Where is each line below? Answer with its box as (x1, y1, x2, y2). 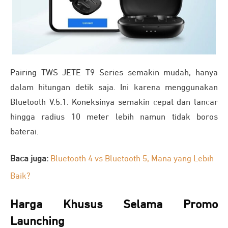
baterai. (10, 128, 39, 137)
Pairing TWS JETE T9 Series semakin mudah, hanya (10, 69, 218, 78)
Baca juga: (10, 155, 50, 164)
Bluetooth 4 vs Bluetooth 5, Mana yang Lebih (50, 155, 214, 164)
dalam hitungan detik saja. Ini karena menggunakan (10, 83, 218, 93)
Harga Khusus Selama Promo (10, 198, 218, 211)
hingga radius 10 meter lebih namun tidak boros (10, 113, 218, 122)
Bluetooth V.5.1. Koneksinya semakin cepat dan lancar (10, 98, 218, 107)
